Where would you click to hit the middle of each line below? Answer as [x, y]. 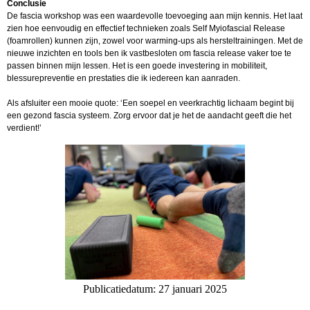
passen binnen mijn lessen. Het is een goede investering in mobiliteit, [137, 66]
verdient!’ [24, 128]
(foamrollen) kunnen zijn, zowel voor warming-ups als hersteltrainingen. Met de [155, 41]
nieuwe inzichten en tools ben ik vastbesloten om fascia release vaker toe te [149, 54]
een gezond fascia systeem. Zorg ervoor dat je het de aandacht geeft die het [149, 116]
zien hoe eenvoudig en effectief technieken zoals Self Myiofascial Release [146, 29]
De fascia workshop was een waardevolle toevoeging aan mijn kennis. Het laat [155, 16]
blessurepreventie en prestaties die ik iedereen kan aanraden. [124, 79]
